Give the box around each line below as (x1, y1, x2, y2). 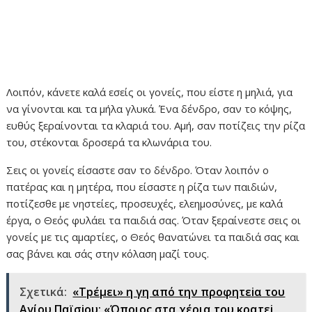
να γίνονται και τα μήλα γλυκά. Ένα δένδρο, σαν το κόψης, (6, 101, 292, 116)
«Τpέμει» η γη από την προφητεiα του (72, 283, 286, 299)
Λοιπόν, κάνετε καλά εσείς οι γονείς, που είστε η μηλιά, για (6, 84, 293, 99)
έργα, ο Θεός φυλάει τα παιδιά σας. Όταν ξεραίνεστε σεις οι (6, 212, 302, 227)
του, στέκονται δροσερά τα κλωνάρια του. (6, 134, 212, 149)
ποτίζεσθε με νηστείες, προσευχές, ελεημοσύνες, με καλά (6, 196, 283, 210)
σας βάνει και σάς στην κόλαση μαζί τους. (6, 246, 210, 260)
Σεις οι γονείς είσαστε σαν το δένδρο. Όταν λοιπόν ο (6, 162, 270, 177)
